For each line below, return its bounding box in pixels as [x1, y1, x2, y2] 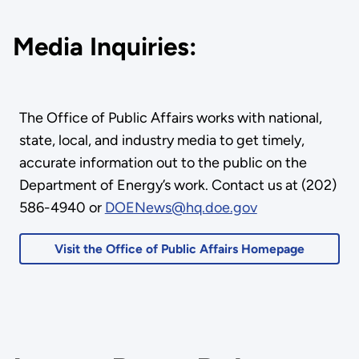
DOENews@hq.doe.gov [104, 198, 257, 216]
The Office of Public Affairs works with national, [18, 108, 322, 127]
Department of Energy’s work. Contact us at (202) [18, 175, 337, 194]
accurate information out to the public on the [18, 153, 307, 171]
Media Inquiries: [12, 31, 196, 63]
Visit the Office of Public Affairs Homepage [54, 240, 305, 256]
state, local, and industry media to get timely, [18, 131, 305, 149]
